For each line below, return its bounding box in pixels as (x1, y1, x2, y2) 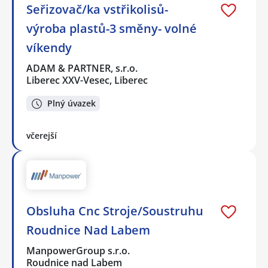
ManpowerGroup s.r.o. (26, 243, 131, 257)
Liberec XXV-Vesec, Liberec (26, 73, 148, 87)
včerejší (26, 130, 57, 142)
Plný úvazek (47, 98, 96, 109)
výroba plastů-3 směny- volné (26, 20, 197, 36)
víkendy (26, 39, 72, 56)
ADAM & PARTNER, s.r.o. (26, 61, 139, 75)
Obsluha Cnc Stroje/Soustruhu (26, 202, 203, 219)
